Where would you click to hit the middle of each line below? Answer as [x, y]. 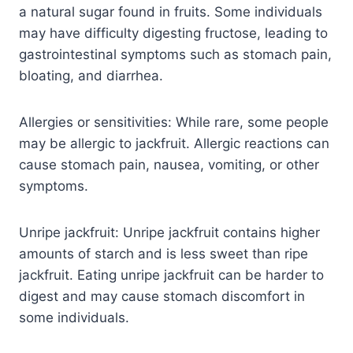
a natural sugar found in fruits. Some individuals [171, 12]
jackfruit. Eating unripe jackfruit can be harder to [171, 275]
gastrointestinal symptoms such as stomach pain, [175, 55]
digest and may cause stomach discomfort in [162, 297]
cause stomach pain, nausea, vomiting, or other [169, 165]
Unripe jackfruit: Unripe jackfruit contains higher [169, 233]
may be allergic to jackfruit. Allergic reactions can [174, 144]
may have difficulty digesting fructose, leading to [173, 33]
